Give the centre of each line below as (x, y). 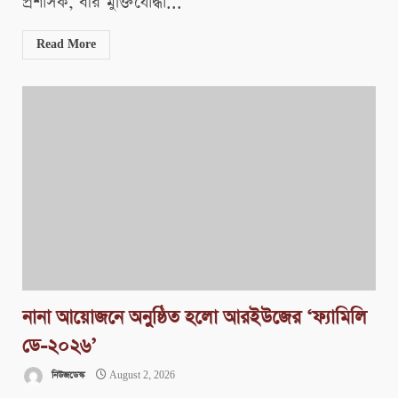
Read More (66, 45)
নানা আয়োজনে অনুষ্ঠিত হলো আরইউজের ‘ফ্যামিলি (195, 318)
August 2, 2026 (141, 376)
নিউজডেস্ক (67, 376)
